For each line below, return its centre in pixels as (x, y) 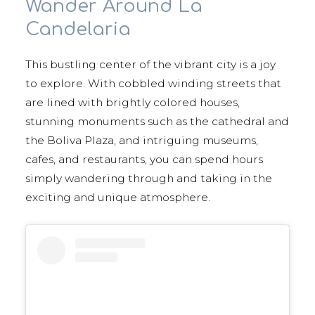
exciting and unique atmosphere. (118, 197)
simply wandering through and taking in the (149, 178)
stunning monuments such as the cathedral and (157, 121)
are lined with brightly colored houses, (133, 102)
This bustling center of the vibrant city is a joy (150, 64)
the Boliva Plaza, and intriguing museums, (142, 140)
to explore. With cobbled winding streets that (153, 83)
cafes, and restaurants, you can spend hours (144, 159)
